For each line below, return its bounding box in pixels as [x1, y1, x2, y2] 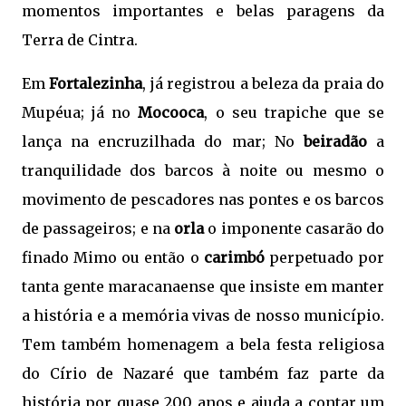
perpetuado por [264, 248, 385, 266]
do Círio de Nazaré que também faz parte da [22, 364, 384, 382]
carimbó [203, 248, 265, 266]
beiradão [303, 132, 367, 150]
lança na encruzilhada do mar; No [22, 132, 304, 150]
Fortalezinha [49, 74, 143, 92]
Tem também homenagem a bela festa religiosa [22, 335, 384, 353]
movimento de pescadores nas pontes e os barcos [22, 190, 384, 208]
